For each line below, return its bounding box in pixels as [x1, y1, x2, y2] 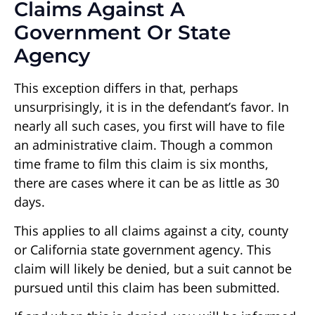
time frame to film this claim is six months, [14, 155, 269, 172]
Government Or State [14, 20, 231, 44]
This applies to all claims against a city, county [14, 221, 288, 239]
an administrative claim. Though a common [14, 136, 273, 153]
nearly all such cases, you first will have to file [14, 117, 285, 134]
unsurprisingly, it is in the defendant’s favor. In [14, 98, 289, 115]
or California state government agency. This [14, 240, 271, 258]
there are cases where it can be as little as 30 [14, 174, 279, 191]
